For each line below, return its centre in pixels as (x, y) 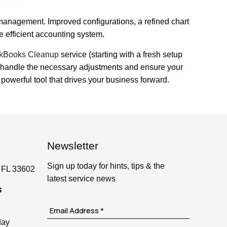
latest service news (81, 179)
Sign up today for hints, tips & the (106, 166)
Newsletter (73, 146)
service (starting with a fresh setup (120, 54)
